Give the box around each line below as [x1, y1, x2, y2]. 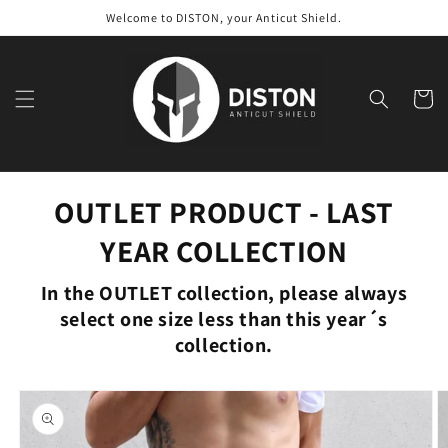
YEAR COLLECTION [100, 230, 348, 271]
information [17, 415, 103, 435]
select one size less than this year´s [59, 305, 389, 332]
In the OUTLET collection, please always [40, 279, 408, 306]
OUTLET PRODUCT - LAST [54, 191, 394, 232]
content [29, 21, 84, 41]
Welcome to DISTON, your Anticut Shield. [106, 10, 342, 25]
